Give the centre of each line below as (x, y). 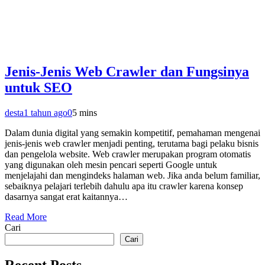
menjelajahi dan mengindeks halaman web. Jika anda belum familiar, (132, 176)
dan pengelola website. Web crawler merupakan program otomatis (128, 154)
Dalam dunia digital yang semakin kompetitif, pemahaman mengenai (132, 133)
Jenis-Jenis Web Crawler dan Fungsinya (127, 72)
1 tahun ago (46, 113)
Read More (26, 217)
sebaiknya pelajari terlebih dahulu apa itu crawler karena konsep (124, 186)
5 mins (85, 113)
